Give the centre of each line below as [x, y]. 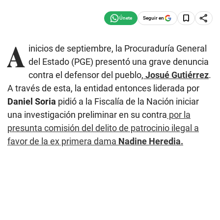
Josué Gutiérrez [177, 75]
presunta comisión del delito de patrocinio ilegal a [103, 128]
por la [179, 114]
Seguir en [153, 18]
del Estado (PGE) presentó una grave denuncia [119, 61]
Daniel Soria [32, 101]
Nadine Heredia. [151, 141]
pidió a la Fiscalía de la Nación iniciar [127, 101]
